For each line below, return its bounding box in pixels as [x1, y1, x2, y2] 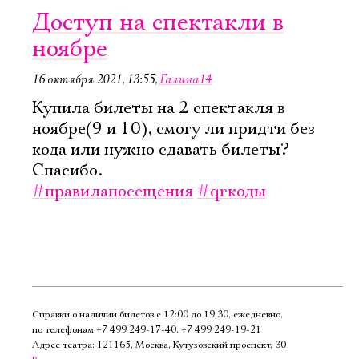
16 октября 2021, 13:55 [32, 71, 155, 87]
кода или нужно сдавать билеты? [32, 139, 288, 160]
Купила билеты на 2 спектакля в [32, 98, 285, 119]
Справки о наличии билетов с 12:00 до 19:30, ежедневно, [32, 309, 283, 321]
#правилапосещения [32, 181, 193, 202]
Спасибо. [32, 160, 103, 181]
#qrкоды [197, 181, 266, 202]
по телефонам [32, 324, 96, 336]
